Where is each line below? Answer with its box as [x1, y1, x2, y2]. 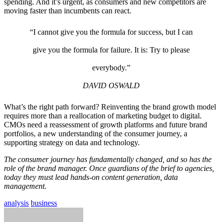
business [31, 198, 57, 207]
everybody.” [92, 63, 130, 72]
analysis [4, 198, 29, 207]
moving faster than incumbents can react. [4, 6, 131, 15]
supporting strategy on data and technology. [4, 138, 140, 147]
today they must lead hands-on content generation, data [4, 172, 178, 181]
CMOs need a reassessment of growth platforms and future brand [4, 120, 207, 129]
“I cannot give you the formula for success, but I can [29, 27, 193, 36]
